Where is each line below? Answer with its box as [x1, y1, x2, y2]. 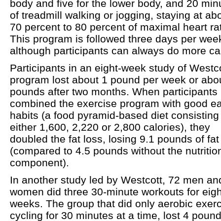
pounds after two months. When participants [10, 86, 218, 97]
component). [10, 157, 69, 168]
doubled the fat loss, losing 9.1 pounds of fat [10, 133, 219, 145]
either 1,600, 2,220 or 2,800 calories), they [10, 121, 210, 133]
